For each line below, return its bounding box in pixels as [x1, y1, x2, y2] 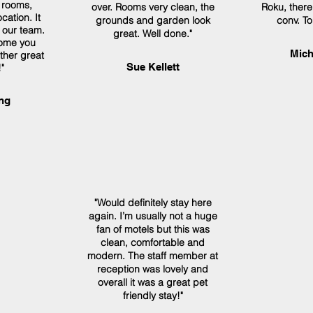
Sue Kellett [126, 61, 180, 73]
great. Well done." [113, 27, 192, 40]
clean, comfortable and [101, 236, 205, 249]
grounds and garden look [95, 14, 210, 27]
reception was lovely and [97, 263, 208, 275]
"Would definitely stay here [94, 196, 212, 209]
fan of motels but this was [96, 223, 210, 235]
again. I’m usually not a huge [88, 210, 217, 222]
